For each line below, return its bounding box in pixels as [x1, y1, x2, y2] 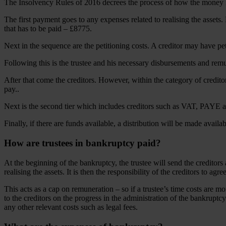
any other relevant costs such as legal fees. [4, 202, 140, 211]
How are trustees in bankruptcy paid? [4, 138, 161, 149]
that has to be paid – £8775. [4, 24, 94, 33]
